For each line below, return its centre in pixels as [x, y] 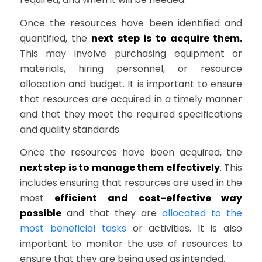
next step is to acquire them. [167, 38]
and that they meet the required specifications [131, 114]
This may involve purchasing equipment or [131, 53]
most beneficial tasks [73, 229]
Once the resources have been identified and [131, 23]
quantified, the [56, 38]
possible [40, 213]
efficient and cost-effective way [149, 198]
